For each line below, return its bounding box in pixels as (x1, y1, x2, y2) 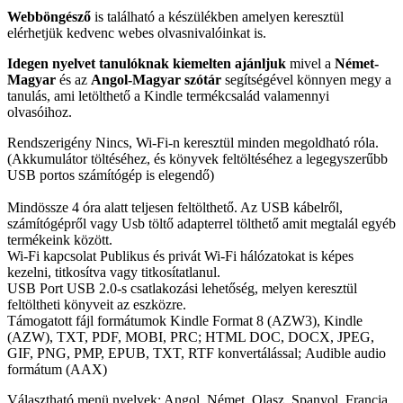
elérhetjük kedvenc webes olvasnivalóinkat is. (7, 25, 266, 41)
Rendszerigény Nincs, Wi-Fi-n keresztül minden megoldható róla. (7, 135, 379, 151)
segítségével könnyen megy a (221, 72, 391, 88)
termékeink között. (7, 232, 112, 248)
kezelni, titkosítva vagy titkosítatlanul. (7, 264, 220, 281)
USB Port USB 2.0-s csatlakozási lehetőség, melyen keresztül (7, 281, 357, 297)
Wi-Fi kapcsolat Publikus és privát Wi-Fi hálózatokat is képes (7, 248, 354, 264)
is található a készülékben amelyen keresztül (91, 9, 344, 25)
